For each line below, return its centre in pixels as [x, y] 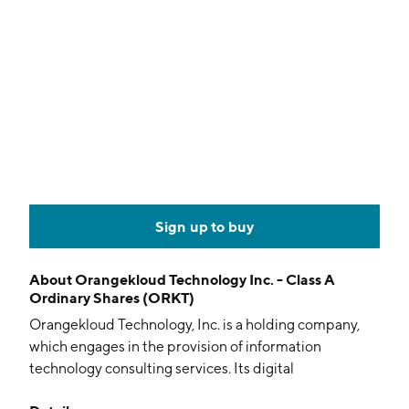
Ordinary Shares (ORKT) [112, 298]
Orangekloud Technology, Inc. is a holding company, [194, 325]
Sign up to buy [204, 226]
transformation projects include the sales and [175, 390]
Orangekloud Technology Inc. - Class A [205, 279]
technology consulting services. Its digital [162, 368]
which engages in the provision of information [175, 346]
